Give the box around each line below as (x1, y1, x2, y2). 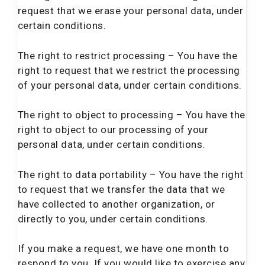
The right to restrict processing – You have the (18, 49, 238, 62)
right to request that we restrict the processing (18, 64, 240, 76)
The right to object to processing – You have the (18, 109, 245, 121)
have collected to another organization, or (18, 198, 215, 210)
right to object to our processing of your (18, 124, 209, 135)
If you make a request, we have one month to (18, 243, 230, 254)
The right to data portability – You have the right (18, 168, 244, 180)
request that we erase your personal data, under (18, 5, 244, 17)
